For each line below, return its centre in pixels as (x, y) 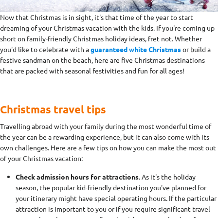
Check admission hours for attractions (77, 176)
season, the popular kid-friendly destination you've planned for (111, 187)
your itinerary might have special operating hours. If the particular (116, 198)
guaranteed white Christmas (136, 49)
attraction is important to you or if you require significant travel (113, 209)
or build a (196, 49)
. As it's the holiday (167, 176)
